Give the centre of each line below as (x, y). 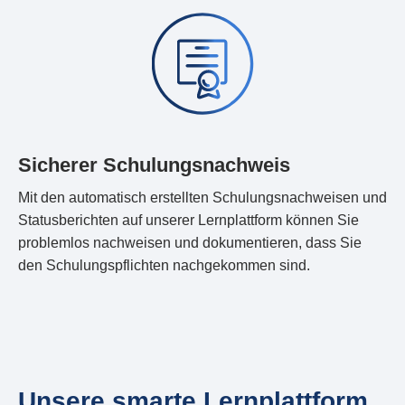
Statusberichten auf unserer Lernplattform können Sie (188, 220)
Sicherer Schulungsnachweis (154, 165)
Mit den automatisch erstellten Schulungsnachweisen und (202, 197)
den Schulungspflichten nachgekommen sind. (164, 265)
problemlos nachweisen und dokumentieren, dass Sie (190, 242)
